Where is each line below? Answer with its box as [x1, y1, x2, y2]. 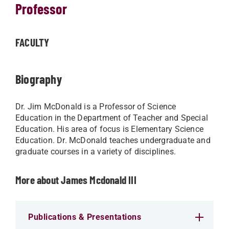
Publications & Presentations [28, 212, 141, 222]
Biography [15, 72, 62, 86]
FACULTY [15, 36, 50, 49]
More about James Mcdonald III [15, 173, 136, 186]
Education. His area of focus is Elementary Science [15, 124, 204, 134]
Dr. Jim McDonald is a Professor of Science [15, 102, 176, 111]
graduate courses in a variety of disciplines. [15, 147, 176, 156]
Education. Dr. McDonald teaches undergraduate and [15, 135, 211, 145]
